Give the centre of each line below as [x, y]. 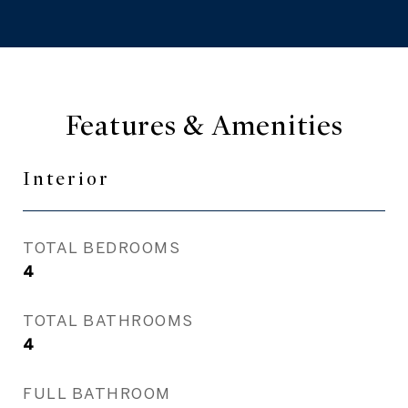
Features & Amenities [204, 126]
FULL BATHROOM [97, 393]
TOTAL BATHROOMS [108, 320]
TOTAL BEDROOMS [102, 247]
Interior [66, 179]
